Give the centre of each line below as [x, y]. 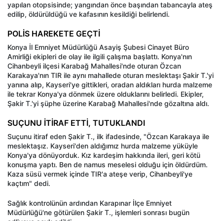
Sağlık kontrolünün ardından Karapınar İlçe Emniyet [90, 203]
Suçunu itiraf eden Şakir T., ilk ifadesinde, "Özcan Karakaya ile [108, 137]
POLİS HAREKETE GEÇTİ [54, 34]
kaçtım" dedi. [29, 184]
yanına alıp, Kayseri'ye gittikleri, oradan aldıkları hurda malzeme [110, 85]
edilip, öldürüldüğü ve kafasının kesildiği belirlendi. [89, 14]
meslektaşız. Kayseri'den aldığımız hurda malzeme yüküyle [103, 146]
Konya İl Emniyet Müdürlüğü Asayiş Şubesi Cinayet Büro [98, 47]
